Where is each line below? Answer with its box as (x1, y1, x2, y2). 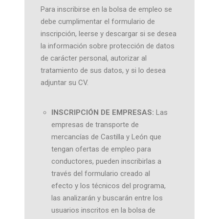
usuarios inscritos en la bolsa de (51, 205, 155, 215)
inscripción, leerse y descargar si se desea (40, 29, 176, 38)
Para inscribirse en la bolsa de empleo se (40, 5, 172, 14)
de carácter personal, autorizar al (40, 54, 147, 63)
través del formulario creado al (51, 169, 150, 178)
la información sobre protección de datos (40, 42, 175, 50)
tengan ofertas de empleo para (51, 144, 151, 153)
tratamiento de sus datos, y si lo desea (40, 66, 166, 75)
